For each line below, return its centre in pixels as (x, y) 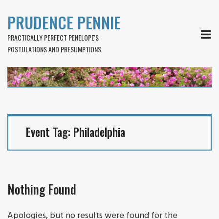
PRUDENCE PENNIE (64, 22)
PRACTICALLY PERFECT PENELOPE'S (53, 37)
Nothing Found (42, 189)
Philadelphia (99, 132)
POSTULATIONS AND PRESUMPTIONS (54, 49)
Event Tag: (50, 132)
